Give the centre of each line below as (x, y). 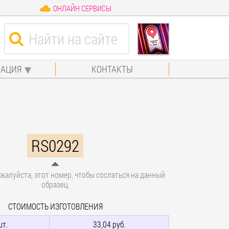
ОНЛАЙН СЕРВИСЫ (82, 8)
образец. (55, 184)
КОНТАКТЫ (112, 69)
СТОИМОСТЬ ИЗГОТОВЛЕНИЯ (55, 206)
